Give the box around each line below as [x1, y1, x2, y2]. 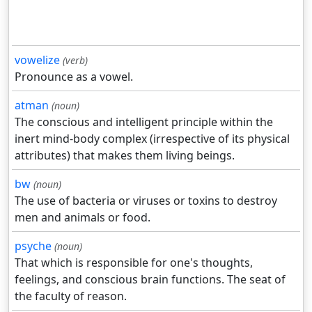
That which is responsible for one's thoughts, [15, 255, 253, 271]
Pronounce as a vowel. [15, 69, 133, 85]
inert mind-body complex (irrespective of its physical [15, 131, 290, 147]
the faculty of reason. [15, 288, 127, 304]
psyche [15, 238, 52, 254]
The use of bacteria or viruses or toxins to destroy [15, 193, 277, 209]
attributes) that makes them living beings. [15, 148, 235, 164]
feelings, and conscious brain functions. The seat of [15, 272, 286, 288]
